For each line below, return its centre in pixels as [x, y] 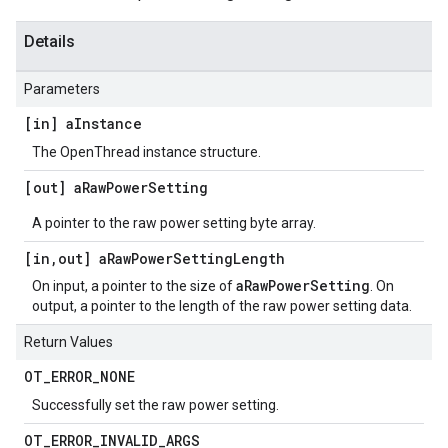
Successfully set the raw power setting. [155, 405]
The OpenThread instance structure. [146, 152]
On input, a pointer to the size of [134, 286]
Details [49, 41]
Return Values [68, 342]
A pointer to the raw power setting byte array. [174, 223]
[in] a [49, 123]
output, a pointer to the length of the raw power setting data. [222, 306]
